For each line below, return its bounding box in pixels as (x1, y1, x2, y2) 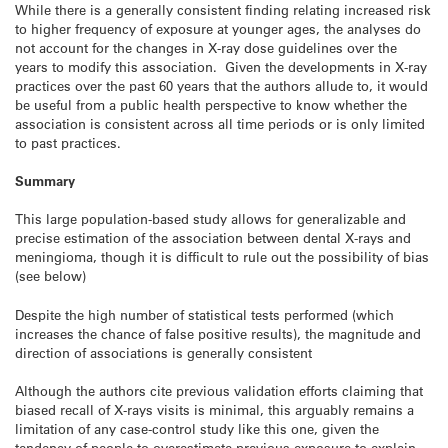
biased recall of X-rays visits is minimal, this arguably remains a (15, 400, 414, 418)
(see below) (15, 267, 86, 285)
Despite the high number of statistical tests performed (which (15, 305, 394, 323)
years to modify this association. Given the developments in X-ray (15, 57, 427, 75)
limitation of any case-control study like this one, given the (15, 419, 379, 437)
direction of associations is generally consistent (15, 343, 312, 361)
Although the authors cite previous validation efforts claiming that (15, 381, 423, 399)
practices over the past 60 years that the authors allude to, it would (15, 76, 428, 94)
